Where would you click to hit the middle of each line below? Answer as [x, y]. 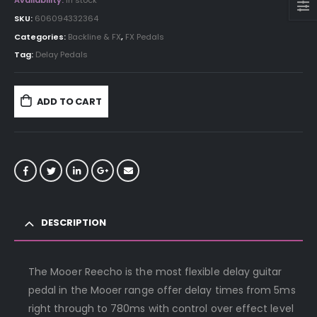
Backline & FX [94, 36]
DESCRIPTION [74, 222]
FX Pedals [145, 36]
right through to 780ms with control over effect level [161, 308]
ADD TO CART [69, 101]
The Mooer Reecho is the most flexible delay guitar [155, 271]
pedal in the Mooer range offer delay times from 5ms [162, 290]
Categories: [41, 36]
